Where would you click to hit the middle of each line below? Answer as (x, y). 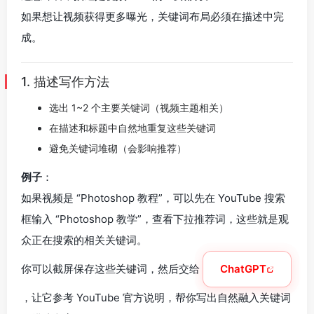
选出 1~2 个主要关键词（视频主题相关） (139, 108)
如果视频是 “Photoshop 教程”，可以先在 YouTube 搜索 (153, 198)
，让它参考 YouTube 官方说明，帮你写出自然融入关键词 (156, 298)
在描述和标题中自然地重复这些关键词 (132, 128)
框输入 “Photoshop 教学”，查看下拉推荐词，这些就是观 (155, 219)
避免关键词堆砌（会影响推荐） (118, 148)
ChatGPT (243, 269)
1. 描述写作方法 (65, 82)
